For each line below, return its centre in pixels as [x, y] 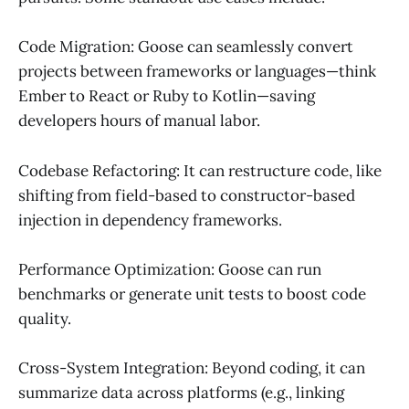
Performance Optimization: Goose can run [170, 269]
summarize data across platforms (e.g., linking [181, 392]
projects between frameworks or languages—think [197, 72]
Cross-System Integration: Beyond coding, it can [192, 367]
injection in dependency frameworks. [150, 220]
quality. [45, 318]
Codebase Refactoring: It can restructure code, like [200, 170]
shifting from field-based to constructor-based [187, 195]
